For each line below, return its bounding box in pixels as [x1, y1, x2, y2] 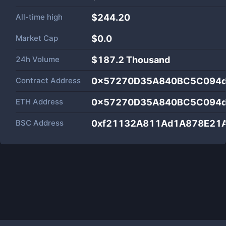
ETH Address [16, 97, 63, 106]
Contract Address [16, 76, 81, 85]
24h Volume [16, 54, 60, 64]
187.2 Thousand [97, 54, 170, 65]
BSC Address [16, 118, 64, 128]
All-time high [16, 12, 63, 22]
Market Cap [16, 33, 58, 43]
